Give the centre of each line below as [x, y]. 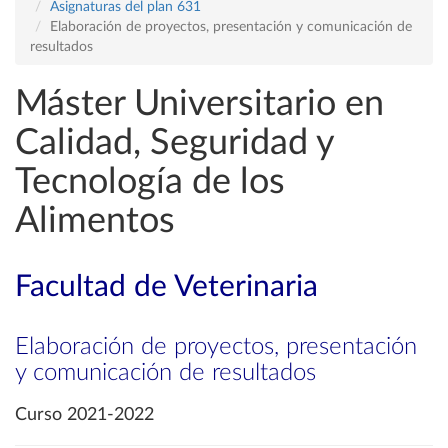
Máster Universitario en [199, 104]
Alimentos [95, 221]
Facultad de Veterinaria [166, 287]
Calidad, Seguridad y [174, 143]
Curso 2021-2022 [84, 415]
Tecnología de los [150, 182]
